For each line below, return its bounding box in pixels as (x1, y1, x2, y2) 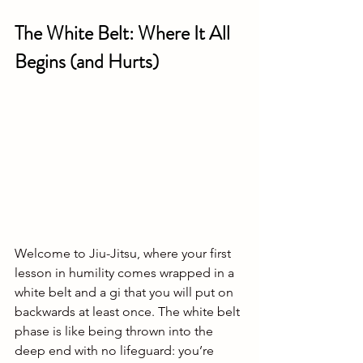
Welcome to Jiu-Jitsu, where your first (15, 246, 234, 262)
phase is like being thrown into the (15, 323, 216, 340)
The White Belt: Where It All (15, 19, 234, 47)
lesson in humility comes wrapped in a (15, 265, 237, 281)
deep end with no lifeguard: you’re (15, 343, 217, 359)
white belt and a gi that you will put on (15, 284, 237, 301)
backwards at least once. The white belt (15, 304, 243, 320)
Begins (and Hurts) (15, 47, 159, 75)
